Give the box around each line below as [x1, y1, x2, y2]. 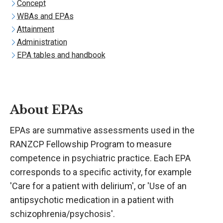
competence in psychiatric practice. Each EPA [10, 153, 191, 163]
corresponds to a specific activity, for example [10, 167, 192, 177]
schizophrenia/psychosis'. [10, 209, 115, 219]
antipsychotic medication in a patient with [10, 195, 174, 205]
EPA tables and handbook [17, 50, 106, 60]
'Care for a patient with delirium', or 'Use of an [10, 181, 187, 191]
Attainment [17, 24, 54, 34]
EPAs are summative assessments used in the [10, 125, 195, 135]
